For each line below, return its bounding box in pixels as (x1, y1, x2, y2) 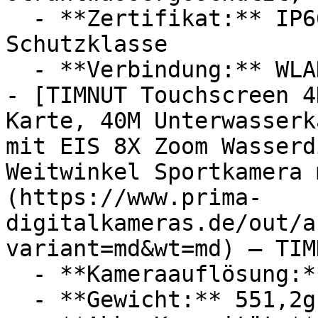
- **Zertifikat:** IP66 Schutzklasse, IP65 (6, 6, 33, 31)
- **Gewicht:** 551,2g (6, 287, 33, 312)
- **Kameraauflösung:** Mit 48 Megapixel (6, 261, 33, 287)
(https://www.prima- (6, 185, 262, 210)
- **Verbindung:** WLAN (6, 57, 33, 82)
